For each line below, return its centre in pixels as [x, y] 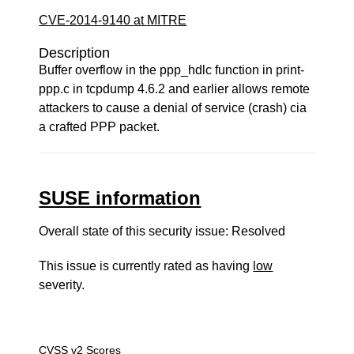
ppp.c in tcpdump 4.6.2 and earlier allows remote [175, 89]
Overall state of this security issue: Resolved [162, 231]
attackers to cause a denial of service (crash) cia [173, 108]
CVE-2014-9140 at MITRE [113, 20]
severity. [62, 285]
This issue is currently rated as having [146, 266]
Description [75, 53]
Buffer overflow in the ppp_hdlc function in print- [172, 70]
